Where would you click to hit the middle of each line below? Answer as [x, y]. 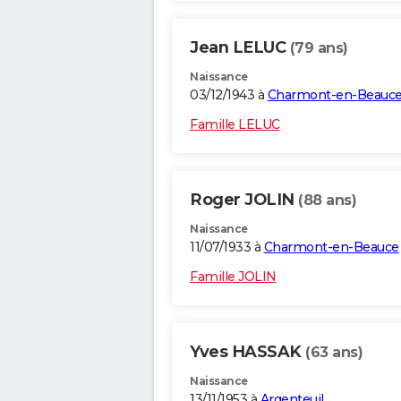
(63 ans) [334, 353]
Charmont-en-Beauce [331, 247]
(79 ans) [319, 48]
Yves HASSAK [247, 352]
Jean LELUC [240, 48]
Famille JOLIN [233, 277]
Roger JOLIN [244, 200]
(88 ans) [327, 200]
